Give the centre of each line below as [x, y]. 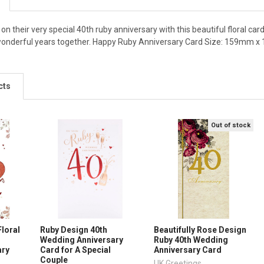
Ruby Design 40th [74, 230]
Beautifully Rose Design [200, 230]
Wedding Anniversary [82, 240]
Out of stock [231, 125]
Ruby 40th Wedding [191, 240]
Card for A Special [76, 250]
